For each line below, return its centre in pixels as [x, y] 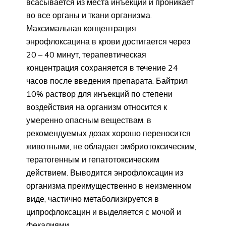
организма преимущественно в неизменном [109, 185]
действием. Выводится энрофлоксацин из [105, 172]
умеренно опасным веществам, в [89, 120]
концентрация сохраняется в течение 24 [102, 67]
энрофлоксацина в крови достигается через [108, 41]
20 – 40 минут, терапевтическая [86, 54]
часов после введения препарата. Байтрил [107, 80]
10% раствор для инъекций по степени [99, 94]
